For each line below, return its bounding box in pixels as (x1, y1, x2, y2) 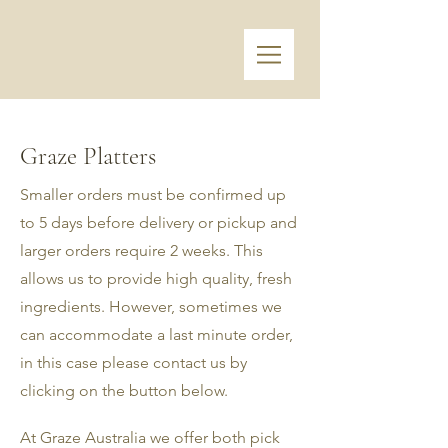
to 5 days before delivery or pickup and (20, 213, 297, 232)
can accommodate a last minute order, (20, 325, 293, 344)
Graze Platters (20, 141, 156, 171)
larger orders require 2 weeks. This (20, 241, 263, 260)
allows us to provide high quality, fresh (20, 269, 292, 288)
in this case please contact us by (20, 353, 247, 372)
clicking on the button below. (20, 381, 228, 400)
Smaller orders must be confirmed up (20, 185, 286, 204)
